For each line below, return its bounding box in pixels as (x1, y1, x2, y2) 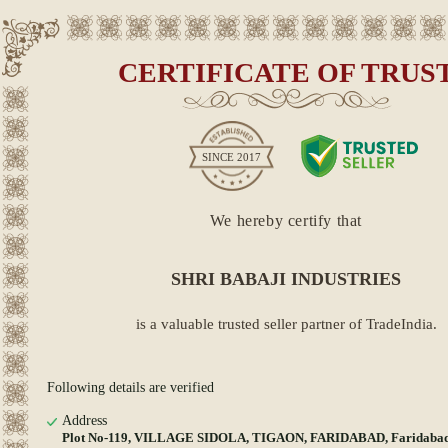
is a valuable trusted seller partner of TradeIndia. (135, 316, 437, 332)
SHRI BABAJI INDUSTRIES (171, 269, 401, 289)
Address (62, 413, 107, 428)
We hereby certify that (209, 212, 363, 229)
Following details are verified (47, 380, 214, 395)
